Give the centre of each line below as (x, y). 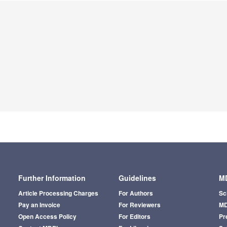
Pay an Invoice (39, 205)
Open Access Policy (47, 217)
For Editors (134, 217)
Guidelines (137, 178)
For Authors (136, 193)
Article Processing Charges (58, 193)
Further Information (52, 178)
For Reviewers (139, 205)
